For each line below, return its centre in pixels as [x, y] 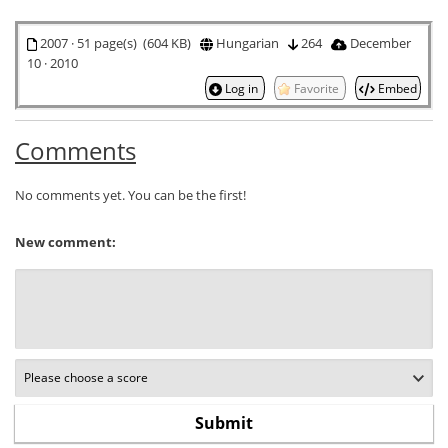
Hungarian [250, 42]
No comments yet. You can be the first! [130, 194]
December [378, 42]
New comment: [65, 241]
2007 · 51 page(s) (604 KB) [118, 42]
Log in [241, 87]
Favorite [316, 87]
